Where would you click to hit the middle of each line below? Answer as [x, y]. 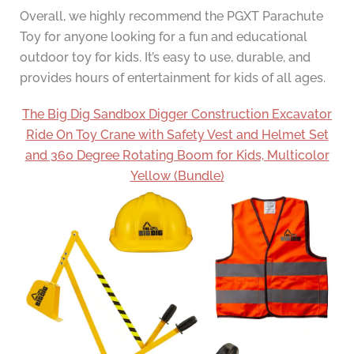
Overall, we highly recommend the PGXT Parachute [171, 17]
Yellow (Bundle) [177, 176]
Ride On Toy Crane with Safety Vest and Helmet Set [177, 135]
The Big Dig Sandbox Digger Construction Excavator [177, 115]
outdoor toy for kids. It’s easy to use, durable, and [165, 58]
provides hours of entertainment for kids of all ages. [172, 78]
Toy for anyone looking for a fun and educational [163, 37]
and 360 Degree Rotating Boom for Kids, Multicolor [177, 156]
